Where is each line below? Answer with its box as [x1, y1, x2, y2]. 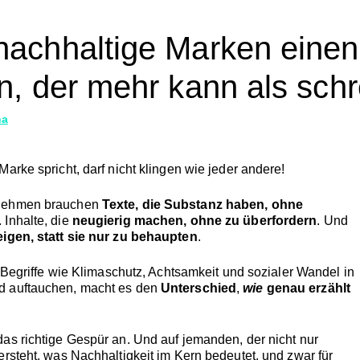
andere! [240, 162, 285, 177]
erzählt [309, 281, 350, 296]
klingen [139, 162, 185, 177]
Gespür [66, 333, 112, 347]
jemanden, [182, 333, 247, 347]
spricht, [38, 162, 83, 177]
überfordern [243, 214, 317, 228]
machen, [133, 214, 190, 228]
